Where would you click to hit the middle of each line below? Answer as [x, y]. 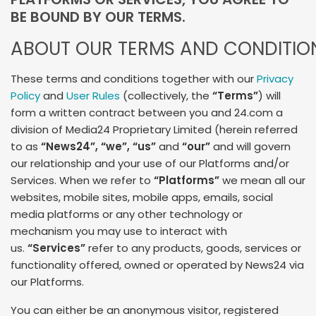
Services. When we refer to [82, 181]
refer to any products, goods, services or [193, 248]
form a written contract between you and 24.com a [147, 113]
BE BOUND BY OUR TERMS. [98, 17]
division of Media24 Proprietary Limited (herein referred [154, 130]
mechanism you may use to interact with [119, 231]
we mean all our [262, 181]
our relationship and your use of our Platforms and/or [150, 164]
